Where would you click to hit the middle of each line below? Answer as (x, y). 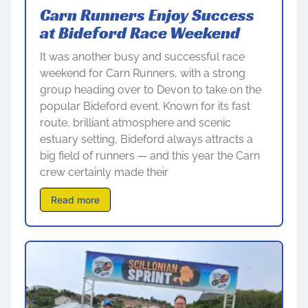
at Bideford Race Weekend (140, 33)
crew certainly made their (104, 172)
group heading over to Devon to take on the (151, 89)
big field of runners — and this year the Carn (150, 155)
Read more (75, 199)
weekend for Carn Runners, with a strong (143, 73)
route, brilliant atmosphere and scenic (135, 122)
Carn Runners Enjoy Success (147, 15)
